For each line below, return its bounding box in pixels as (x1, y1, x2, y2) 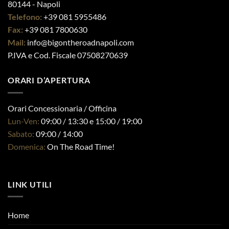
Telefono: (8, 12, 42, 22)
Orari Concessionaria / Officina (8, 103, 117, 113)
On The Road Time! (47, 141, 114, 151)
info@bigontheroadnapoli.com (26, 37, 134, 48)
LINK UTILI (8, 179, 52, 189)
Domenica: (8, 141, 47, 151)
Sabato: (8, 128, 36, 139)
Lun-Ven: (8, 116, 41, 126)
